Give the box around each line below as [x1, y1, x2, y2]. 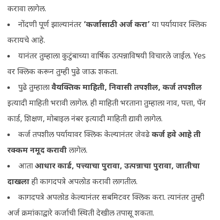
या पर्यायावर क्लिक [150, 20, 207, 30]
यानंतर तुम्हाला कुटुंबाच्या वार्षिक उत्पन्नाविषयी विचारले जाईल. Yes [18, 51, 206, 62]
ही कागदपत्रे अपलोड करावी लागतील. [29, 177, 139, 188]
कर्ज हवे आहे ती [152, 130, 201, 140]
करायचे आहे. [7, 35, 47, 46]
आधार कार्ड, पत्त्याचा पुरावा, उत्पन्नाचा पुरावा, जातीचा [35, 161, 200, 172]
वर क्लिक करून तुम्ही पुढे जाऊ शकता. [7, 67, 120, 78]
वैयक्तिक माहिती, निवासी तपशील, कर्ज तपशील [50, 82, 202, 93]
